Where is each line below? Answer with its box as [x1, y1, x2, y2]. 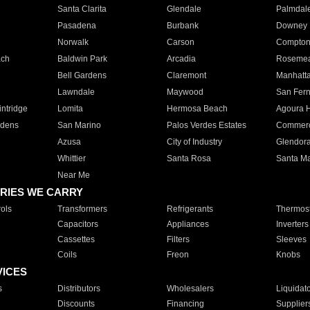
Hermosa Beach [166, 104, 228, 113]
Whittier [57, 154, 86, 163]
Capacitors [57, 219, 98, 229]
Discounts [57, 299, 95, 309]
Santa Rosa [166, 154, 211, 163]
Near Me [57, 170, 90, 180]
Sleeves [275, 235, 307, 244]
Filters [166, 235, 190, 244]
